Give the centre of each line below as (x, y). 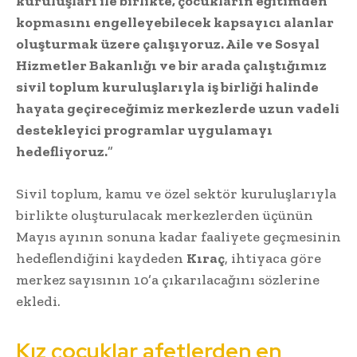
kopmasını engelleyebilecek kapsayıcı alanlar (175, 23)
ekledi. (38, 302)
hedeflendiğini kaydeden (101, 259)
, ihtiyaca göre (273, 259)
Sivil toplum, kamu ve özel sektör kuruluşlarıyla (176, 194)
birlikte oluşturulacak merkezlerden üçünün (165, 216)
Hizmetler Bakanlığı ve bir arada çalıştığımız (171, 66)
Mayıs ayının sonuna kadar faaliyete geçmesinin (178, 237)
